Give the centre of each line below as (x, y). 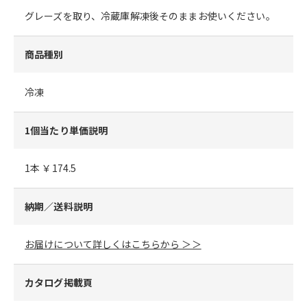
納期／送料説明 (59, 206)
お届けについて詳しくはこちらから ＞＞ (113, 244)
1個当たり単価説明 (66, 130)
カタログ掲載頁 (59, 282)
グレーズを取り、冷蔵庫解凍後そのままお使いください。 (150, 16)
